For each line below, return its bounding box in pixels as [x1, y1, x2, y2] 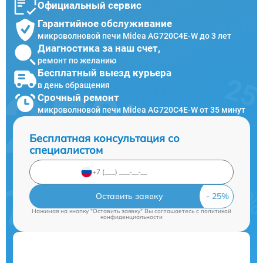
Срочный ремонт [38, 92, 119, 104]
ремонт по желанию [38, 56, 116, 66]
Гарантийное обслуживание [38, 18, 172, 30]
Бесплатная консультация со [29, 131, 180, 145]
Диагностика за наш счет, [38, 42, 160, 55]
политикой [201, 207, 231, 215]
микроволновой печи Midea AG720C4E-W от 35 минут [38, 105, 245, 115]
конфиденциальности [100, 213, 163, 221]
